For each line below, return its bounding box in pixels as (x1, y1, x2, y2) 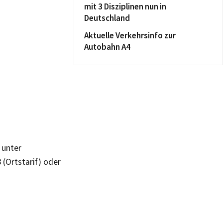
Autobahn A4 (84, 41, 130, 52)
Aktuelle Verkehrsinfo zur (84, 30, 176, 41)
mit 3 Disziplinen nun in (84, 1, 166, 12)
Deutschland (84, 12, 130, 23)
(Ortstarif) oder (1, 156, 61, 167)
